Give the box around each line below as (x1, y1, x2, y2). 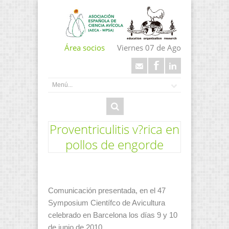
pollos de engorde (65, 135, 164, 153)
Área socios (64, 42, 105, 53)
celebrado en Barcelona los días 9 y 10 (48, 211, 177, 220)
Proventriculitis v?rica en (50, 120, 179, 138)
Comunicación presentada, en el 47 (48, 187, 166, 195)
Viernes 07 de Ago (117, 42, 181, 53)
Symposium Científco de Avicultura (48, 199, 165, 208)
